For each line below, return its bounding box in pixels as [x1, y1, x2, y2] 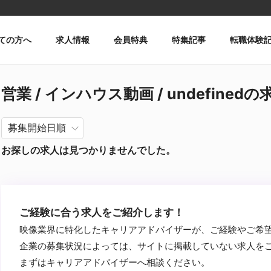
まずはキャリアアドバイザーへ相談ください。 [19, 256, 210, 268]
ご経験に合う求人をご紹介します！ [19, 206, 184, 218]
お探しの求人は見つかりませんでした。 [1, 144, 175, 156]
